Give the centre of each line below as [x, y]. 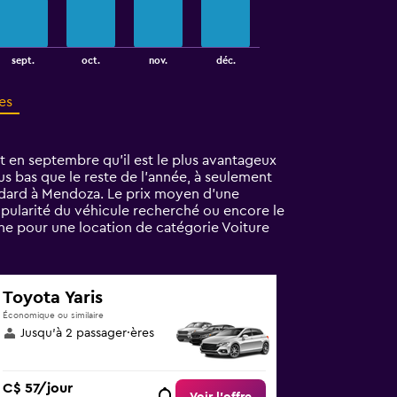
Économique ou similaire [54, 315]
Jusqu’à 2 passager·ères [88, 333]
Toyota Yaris [53, 298]
